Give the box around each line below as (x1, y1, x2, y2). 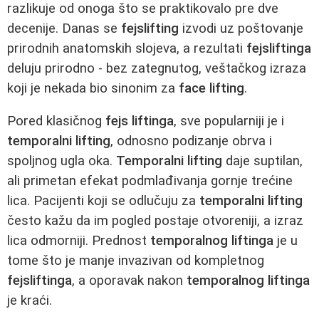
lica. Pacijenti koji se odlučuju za (7, 193, 199, 209)
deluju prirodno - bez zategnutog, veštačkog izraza (7, 60, 306, 76)
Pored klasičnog (7, 113, 105, 130)
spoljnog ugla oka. (7, 153, 116, 169)
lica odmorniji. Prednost (7, 233, 150, 249)
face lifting (179, 80, 244, 96)
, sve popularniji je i (174, 113, 284, 130)
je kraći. (7, 293, 52, 309)
